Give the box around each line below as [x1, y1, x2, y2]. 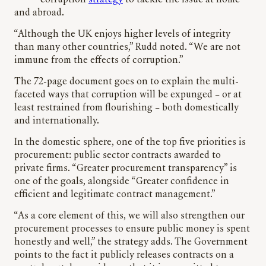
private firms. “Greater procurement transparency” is [14, 164, 237, 174]
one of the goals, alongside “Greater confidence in [14, 177, 229, 187]
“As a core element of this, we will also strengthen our [14, 211, 245, 221]
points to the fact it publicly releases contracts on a [14, 251, 234, 261]
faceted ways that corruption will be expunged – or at [14, 90, 242, 100]
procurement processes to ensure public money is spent [14, 224, 250, 235]
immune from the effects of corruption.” [14, 56, 183, 66]
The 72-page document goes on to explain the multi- [14, 77, 239, 87]
